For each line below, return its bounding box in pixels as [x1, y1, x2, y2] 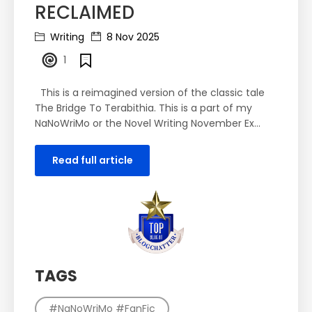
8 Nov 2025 [104, 30, 159, 45]
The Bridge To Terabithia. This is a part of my [35, 101, 252, 116]
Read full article [52, 153, 133, 168]
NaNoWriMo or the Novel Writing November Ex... [35, 116, 260, 131]
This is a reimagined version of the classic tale [35, 86, 265, 100]
